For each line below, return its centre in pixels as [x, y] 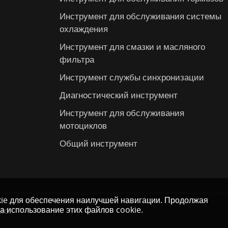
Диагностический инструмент [119, 95]
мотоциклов [83, 125]
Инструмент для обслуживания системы [141, 16]
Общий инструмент [99, 143]
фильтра [77, 59]
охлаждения [84, 28]
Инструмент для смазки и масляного [133, 46]
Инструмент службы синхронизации [132, 77]
